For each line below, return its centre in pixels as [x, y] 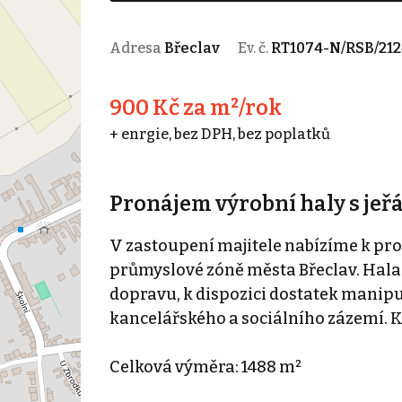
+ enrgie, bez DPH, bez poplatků [219, 134]
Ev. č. [254, 48]
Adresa [136, 48]
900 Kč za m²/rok [195, 107]
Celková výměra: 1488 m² [205, 367]
